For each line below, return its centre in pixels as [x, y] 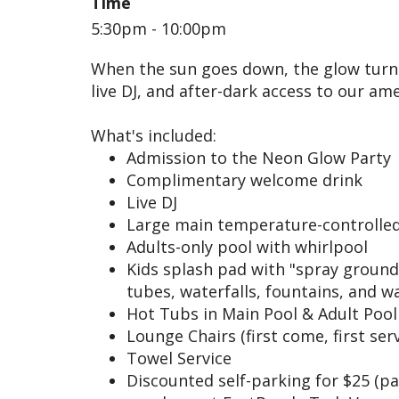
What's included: [154, 135]
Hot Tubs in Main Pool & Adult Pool [262, 313]
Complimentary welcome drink [244, 180]
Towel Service [179, 358]
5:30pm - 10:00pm [159, 28]
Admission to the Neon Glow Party [259, 158]
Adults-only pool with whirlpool [247, 247]
